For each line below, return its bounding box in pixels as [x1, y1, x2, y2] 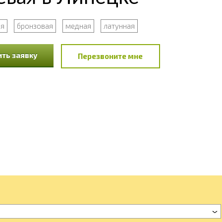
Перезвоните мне [78, 52, 143, 60]
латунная [103, 21, 135, 30]
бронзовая [16, 21, 53, 30]
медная [65, 21, 91, 30]
